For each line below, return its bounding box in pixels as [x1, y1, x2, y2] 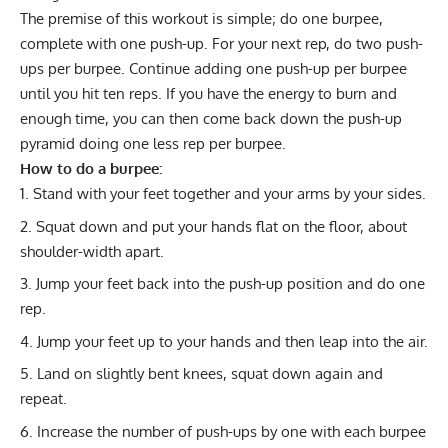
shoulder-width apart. [20, 241, 164, 261]
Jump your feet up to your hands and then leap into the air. [37, 331, 428, 351]
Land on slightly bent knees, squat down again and [37, 364, 383, 384]
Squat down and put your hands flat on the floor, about [36, 216, 407, 236]
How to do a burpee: [20, 159, 162, 179]
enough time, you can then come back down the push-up [20, 109, 402, 129]
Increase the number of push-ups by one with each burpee [37, 421, 426, 441]
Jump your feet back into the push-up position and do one [36, 274, 425, 294]
